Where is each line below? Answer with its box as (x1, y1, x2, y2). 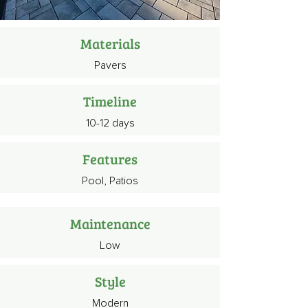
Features (82, 149, 137, 168)
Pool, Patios (82, 175, 138, 186)
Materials (80, 34, 140, 53)
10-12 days (85, 118, 135, 129)
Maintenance (69, 214, 151, 233)
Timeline (83, 91, 137, 111)
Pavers (93, 60, 126, 71)
